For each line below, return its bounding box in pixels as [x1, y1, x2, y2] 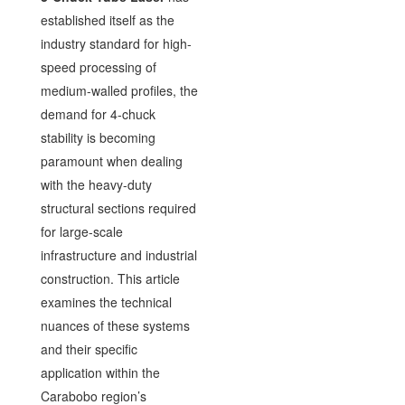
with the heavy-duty [40, 175, 152, 193]
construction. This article [40, 269, 180, 287]
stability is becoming [40, 128, 155, 146]
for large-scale [40, 222, 123, 240]
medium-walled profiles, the [40, 81, 198, 99]
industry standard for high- [40, 34, 192, 52]
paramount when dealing [40, 152, 183, 170]
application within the [40, 363, 160, 381]
